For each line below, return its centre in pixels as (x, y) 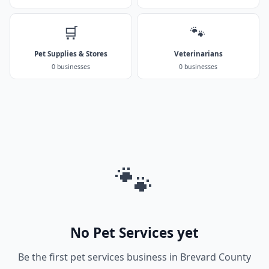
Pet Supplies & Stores (71, 54)
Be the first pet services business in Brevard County (134, 257)
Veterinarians (198, 54)
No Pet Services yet (134, 233)
